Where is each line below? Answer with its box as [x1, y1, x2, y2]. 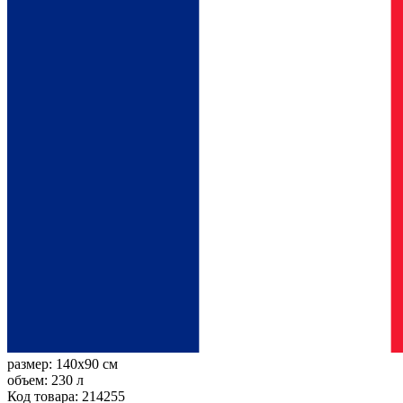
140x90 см [56, 355, 118, 372]
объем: [7, 372, 51, 388]
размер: [7, 355, 56, 372]
